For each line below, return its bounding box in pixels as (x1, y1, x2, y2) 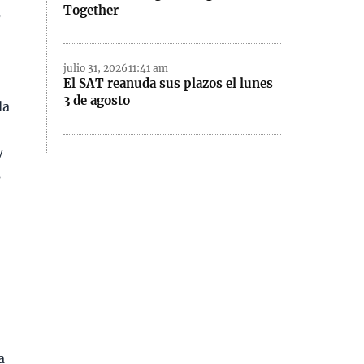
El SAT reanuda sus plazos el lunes (63, 76, 274, 92)
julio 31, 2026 (63, 62, 128, 75)
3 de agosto (63, 93, 131, 109)
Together (63, 2, 119, 18)
